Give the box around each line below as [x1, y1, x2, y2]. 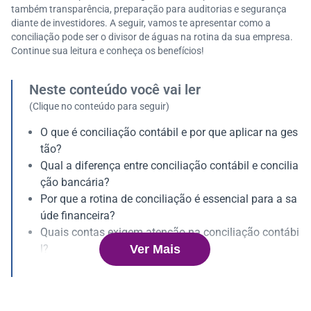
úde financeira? [40, 209, 115, 222]
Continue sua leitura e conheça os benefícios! [11, 45, 204, 56]
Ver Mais [129, 242, 180, 256]
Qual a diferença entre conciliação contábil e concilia [40, 159, 299, 172]
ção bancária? [40, 176, 110, 189]
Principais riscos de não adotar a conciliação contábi [40, 259, 299, 272]
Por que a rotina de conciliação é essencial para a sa [40, 192, 297, 205]
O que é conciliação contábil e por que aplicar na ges [40, 126, 298, 139]
